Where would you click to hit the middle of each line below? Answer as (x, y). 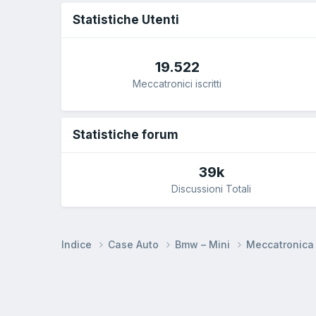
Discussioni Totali (212, 189)
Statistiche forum (126, 135)
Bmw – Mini (204, 244)
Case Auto (135, 244)
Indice (78, 244)
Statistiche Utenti (126, 20)
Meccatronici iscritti (177, 83)
